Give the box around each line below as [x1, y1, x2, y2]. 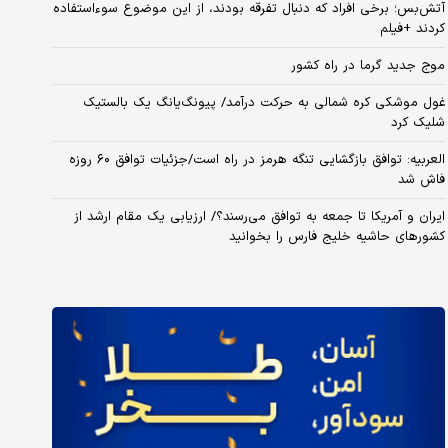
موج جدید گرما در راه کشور [290, 55, 445, 76]
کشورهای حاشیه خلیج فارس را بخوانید [228, 226, 445, 247]
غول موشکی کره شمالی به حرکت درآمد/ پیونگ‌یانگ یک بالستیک [82, 92, 445, 113]
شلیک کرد [390, 112, 445, 133]
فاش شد [397, 169, 445, 190]
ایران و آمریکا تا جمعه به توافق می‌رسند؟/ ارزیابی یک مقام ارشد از [73, 206, 445, 227]
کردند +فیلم [379, 18, 445, 39]
